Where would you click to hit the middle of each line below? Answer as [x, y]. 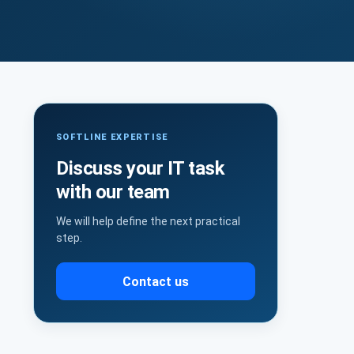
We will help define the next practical [148, 221]
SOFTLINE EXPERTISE [112, 137]
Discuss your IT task [141, 168]
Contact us [156, 281]
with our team [113, 192]
